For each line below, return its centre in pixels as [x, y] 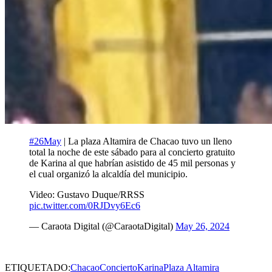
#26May [45, 141]
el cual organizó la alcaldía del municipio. [108, 174]
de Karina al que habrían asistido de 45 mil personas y [132, 163]
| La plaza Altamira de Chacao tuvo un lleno [147, 141]
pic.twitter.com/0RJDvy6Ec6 [85, 205]
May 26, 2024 [202, 226]
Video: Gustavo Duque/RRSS [87, 194]
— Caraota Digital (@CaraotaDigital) [102, 226]
